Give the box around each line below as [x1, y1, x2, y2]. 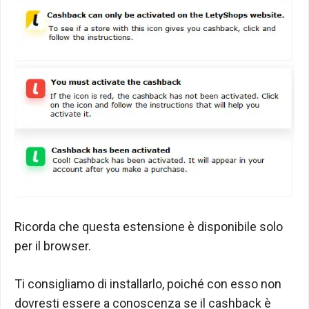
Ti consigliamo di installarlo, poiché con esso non [14, 276, 281, 291]
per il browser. [14, 238, 91, 253]
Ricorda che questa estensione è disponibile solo [14, 219, 283, 234]
